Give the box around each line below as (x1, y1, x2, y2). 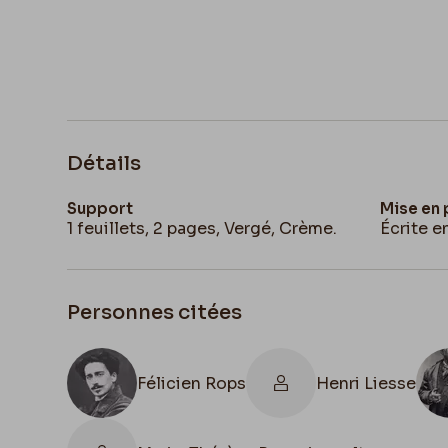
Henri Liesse (316, 372, 417, 394)
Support (67, 199, 134, 218)
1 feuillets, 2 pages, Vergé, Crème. (67, 218, 338, 239)
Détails (67, 151, 142, 176)
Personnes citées (67, 300, 243, 325)
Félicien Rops (137, 372, 247, 394)
